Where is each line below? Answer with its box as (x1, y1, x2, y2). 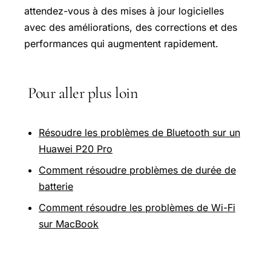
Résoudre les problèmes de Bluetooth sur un (39, 126, 240, 139)
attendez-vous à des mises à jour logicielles (24, 5, 224, 17)
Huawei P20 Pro (39, 143, 113, 155)
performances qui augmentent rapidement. (24, 38, 218, 50)
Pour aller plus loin (28, 83, 137, 102)
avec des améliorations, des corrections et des (24, 21, 237, 33)
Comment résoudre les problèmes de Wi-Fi (39, 201, 235, 214)
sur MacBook (39, 218, 99, 230)
